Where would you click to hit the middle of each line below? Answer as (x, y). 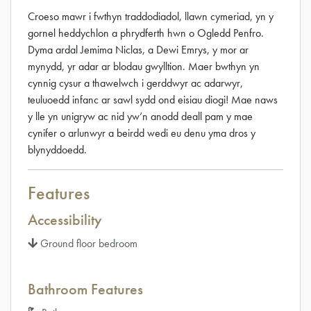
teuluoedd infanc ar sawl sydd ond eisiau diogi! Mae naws (153, 99)
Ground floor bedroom (87, 243)
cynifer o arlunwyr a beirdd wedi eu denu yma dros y (142, 133)
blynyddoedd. (57, 149)
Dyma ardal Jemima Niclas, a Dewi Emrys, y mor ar (138, 49)
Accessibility (65, 219)
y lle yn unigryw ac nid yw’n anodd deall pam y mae (140, 116)
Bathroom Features (85, 289)
